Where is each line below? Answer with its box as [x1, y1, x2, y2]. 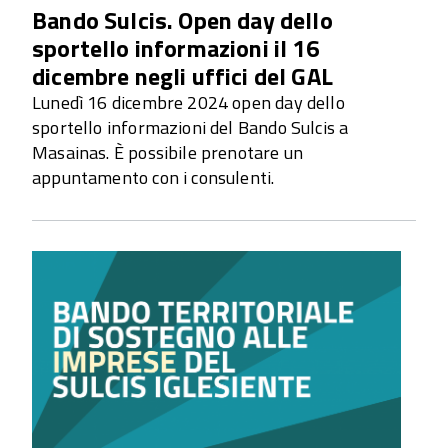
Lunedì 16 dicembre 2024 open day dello [32, 88, 345, 116]
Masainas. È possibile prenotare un [32, 138, 304, 166]
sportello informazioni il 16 [32, 29, 319, 66]
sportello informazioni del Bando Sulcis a [32, 113, 349, 141]
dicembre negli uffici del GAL [32, 57, 333, 94]
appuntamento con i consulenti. [32, 163, 275, 191]
